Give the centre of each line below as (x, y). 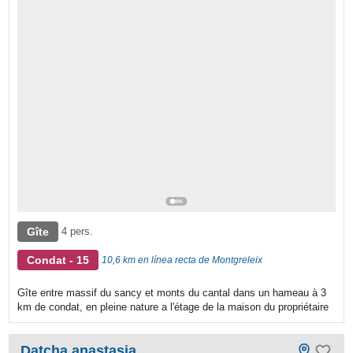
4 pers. (78, 231)
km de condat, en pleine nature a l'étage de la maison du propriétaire (173, 307)
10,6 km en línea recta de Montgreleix (182, 260)
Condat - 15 (58, 260)
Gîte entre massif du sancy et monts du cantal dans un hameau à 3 (172, 292)
